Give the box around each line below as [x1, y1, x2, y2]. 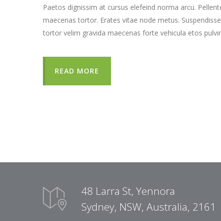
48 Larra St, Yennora [81, 184, 175, 198]
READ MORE [55, 66, 99, 75]
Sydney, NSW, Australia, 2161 [81, 200, 216, 214]
